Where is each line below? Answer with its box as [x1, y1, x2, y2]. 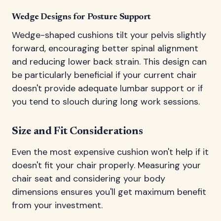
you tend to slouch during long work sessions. [12, 95, 200, 108]
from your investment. [12, 199, 103, 211]
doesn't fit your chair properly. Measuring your [12, 159, 201, 171]
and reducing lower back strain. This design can [12, 55, 207, 68]
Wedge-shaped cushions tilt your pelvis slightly [12, 29, 206, 41]
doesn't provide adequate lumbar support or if [12, 82, 203, 94]
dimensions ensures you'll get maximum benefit [12, 185, 206, 198]
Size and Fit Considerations [12, 126, 143, 137]
